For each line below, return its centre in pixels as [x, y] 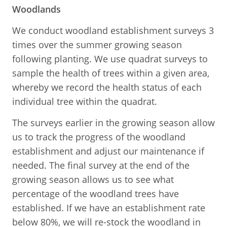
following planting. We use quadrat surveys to [110, 59]
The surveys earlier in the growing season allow [113, 122]
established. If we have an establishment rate [109, 207]
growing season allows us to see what [93, 179]
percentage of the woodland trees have [96, 193]
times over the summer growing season [97, 44]
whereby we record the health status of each [107, 87]
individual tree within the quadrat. [85, 101]
